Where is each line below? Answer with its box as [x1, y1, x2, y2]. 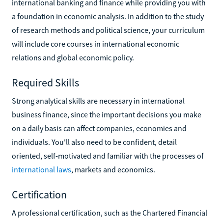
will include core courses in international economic [12, 38, 179, 49]
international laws [12, 164, 71, 174]
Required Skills [12, 75, 79, 89]
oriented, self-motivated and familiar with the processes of [12, 150, 204, 161]
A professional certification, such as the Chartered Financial [12, 207, 207, 218]
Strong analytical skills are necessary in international [12, 95, 185, 106]
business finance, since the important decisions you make [12, 109, 201, 119]
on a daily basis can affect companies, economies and [12, 123, 187, 133]
